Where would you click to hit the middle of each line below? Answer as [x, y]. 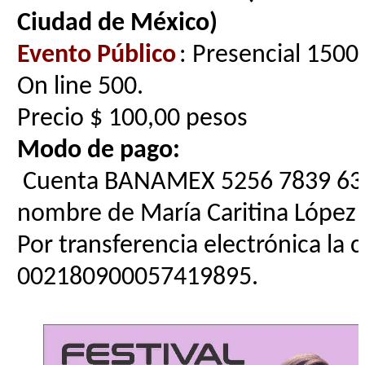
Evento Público [97, 55]
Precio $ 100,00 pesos [132, 119]
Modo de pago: [99, 151]
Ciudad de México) [117, 24]
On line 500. [80, 87]
